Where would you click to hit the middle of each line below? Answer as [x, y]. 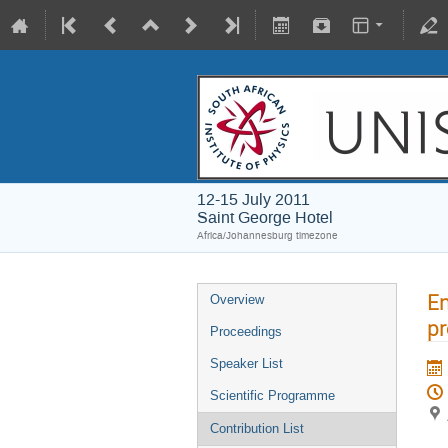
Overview [237, 299]
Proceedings [246, 331]
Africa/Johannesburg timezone [267, 235]
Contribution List [257, 428]
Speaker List [246, 363]
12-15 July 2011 [253, 199]
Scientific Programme [272, 395]
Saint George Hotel [265, 217]
